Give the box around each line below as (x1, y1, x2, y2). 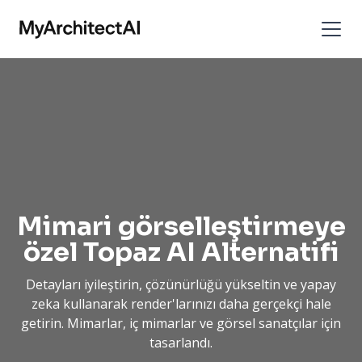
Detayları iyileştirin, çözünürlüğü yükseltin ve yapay (26, 276, 336, 293)
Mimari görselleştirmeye (16, 210, 346, 242)
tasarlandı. (149, 334, 213, 351)
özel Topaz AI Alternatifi (23, 236, 339, 268)
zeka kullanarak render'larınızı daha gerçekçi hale (31, 295, 331, 313)
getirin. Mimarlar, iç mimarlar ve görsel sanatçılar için (21, 314, 341, 332)
